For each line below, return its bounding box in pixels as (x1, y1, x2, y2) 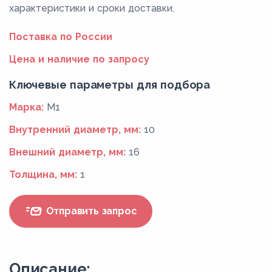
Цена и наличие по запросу (9, 53, 149, 65)
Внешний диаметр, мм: (9, 146, 126, 158)
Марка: (9, 101, 44, 113)
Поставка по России (9, 30, 112, 42)
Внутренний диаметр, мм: (9, 123, 141, 135)
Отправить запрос (42, 205, 137, 217)
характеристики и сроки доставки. (9, 2, 174, 14)
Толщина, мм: (9, 168, 77, 180)
